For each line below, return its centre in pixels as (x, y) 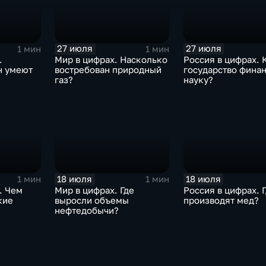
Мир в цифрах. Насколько (111, 60)
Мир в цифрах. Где (95, 190)
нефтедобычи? (87, 210)
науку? (198, 80)
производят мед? (221, 200)
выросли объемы (92, 200)
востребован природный (108, 70)
